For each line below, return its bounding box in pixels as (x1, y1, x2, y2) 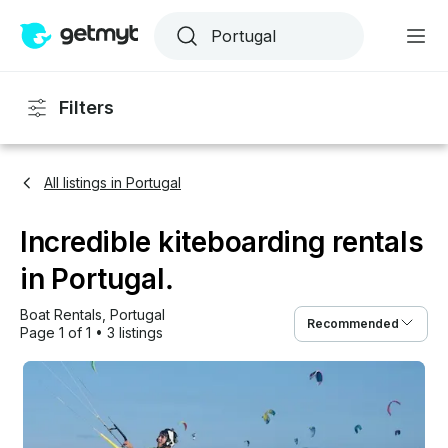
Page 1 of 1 (20, 324, 91, 341)
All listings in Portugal (44, 174, 181, 191)
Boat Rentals (20, 306, 102, 323)
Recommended (307, 316, 399, 331)
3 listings (107, 324, 163, 341)
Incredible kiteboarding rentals (20, 225, 424, 259)
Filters (59, 97, 114, 118)
